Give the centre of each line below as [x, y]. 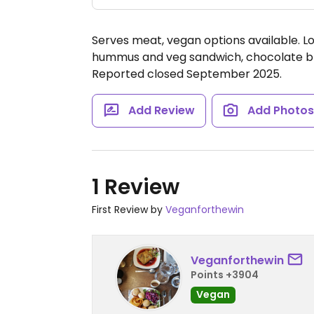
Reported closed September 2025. [187, 74]
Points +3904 [225, 274]
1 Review [136, 187]
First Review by [129, 210]
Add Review [161, 110]
